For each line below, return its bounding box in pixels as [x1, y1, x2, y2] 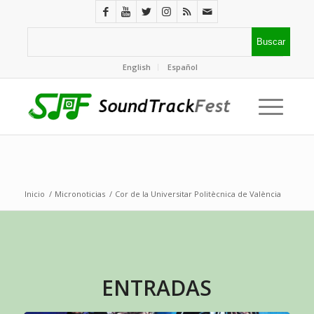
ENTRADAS [102, 273, 212, 302]
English [123, 62, 151, 72]
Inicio [24, 189, 45, 199]
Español [168, 62, 198, 72]
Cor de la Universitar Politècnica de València [114, 189, 281, 199]
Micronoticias [54, 189, 105, 199]
